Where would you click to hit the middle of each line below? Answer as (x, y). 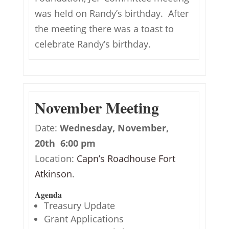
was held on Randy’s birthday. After (111, 13)
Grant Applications (84, 219)
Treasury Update (79, 205)
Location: (55, 158)
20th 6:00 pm (65, 143)
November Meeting (97, 107)
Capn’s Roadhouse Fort (126, 158)
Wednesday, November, (114, 128)
